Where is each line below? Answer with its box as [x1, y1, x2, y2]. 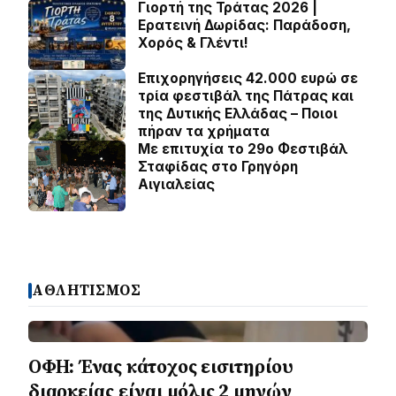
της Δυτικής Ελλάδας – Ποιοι [138, 105, 338, 122]
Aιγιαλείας [138, 176, 215, 193]
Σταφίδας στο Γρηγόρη [138, 158, 298, 175]
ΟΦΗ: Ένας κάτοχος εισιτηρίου [28, 354, 293, 379]
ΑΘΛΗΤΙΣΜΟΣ [32, 280, 141, 301]
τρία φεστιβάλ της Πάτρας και [138, 88, 354, 104]
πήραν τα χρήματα [138, 123, 270, 140]
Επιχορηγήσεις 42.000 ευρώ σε [138, 70, 358, 87]
